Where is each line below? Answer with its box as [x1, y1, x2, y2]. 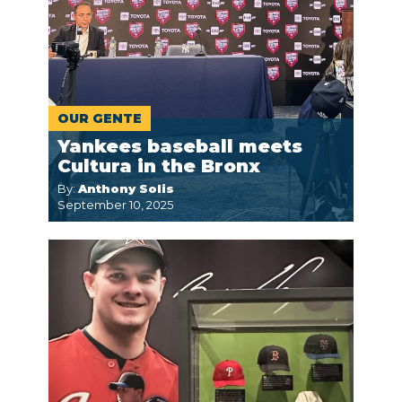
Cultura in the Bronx [57, 155, 260, 177]
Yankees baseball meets [57, 135, 302, 157]
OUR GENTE [57, 110, 142, 127]
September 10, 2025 [57, 197, 173, 212]
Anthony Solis [78, 181, 174, 196]
